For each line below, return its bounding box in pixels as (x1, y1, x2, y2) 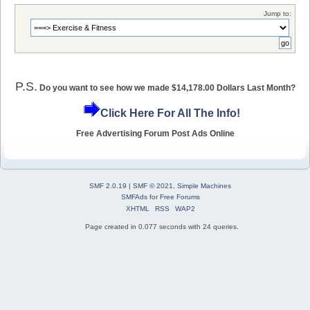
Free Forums (159, 192, 200, 201)
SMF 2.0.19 (89, 181, 127, 190)
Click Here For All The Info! (100, 107, 240, 120)
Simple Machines (177, 181, 231, 190)
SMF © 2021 (133, 181, 173, 190)
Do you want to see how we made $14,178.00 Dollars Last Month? (39, 82, 295, 93)
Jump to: (264, 9, 291, 17)
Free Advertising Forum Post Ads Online (75, 128, 235, 138)
